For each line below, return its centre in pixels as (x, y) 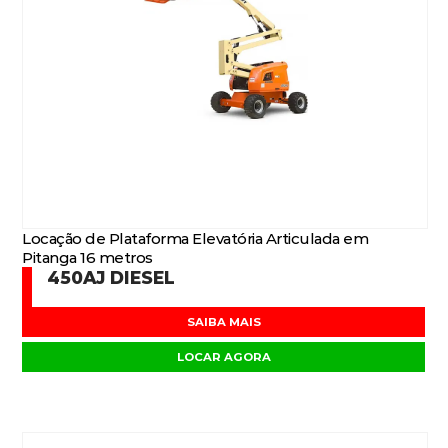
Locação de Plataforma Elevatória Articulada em (195, 238)
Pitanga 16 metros (87, 257)
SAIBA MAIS (224, 322)
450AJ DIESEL (111, 277)
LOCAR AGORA (224, 357)
